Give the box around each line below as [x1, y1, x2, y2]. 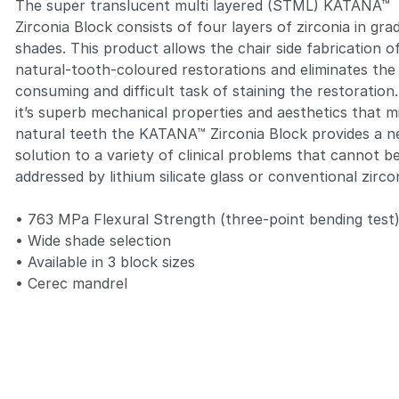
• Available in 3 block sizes [15, 252, 196, 271]
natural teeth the [15, 124, 135, 142]
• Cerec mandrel [15, 273, 128, 292]
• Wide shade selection [15, 231, 172, 249]
